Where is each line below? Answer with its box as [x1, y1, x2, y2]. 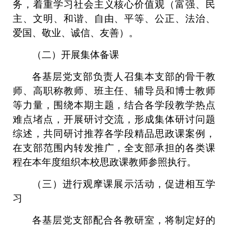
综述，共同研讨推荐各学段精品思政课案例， [13, 128, 215, 139]
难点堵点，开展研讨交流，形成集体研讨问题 [13, 114, 215, 125]
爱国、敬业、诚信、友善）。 [13, 27, 138, 38]
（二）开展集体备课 [32, 49, 119, 60]
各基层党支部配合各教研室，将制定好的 [32, 215, 215, 225]
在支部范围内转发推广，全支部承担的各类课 [13, 142, 215, 153]
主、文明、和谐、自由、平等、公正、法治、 [13, 13, 215, 24]
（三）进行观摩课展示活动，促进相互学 [32, 179, 215, 189]
